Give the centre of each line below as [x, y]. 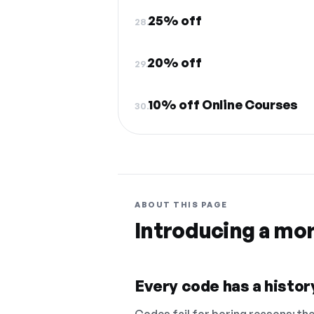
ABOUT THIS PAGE [181, 205]
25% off [175, 20]
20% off [175, 62]
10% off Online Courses [223, 104]
